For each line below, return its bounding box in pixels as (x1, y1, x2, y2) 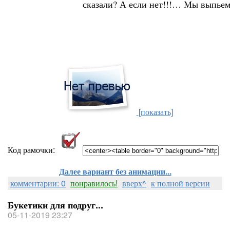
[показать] (138, 106, 173, 118)
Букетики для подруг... (8, 198, 103, 212)
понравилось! (70, 177, 118, 189)
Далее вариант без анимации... (59, 165, 171, 177)
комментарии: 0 (10, 177, 66, 189)
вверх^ (122, 177, 146, 189)
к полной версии (151, 177, 210, 189)
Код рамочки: (8, 144, 57, 156)
